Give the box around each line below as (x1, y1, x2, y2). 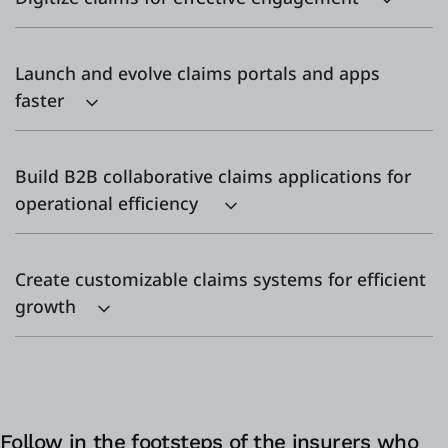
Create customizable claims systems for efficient (15, 267, 426, 292)
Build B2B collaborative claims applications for (15, 164, 411, 189)
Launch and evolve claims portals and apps (15, 61, 380, 86)
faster (15, 88, 69, 113)
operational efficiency (15, 191, 208, 216)
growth (15, 294, 81, 319)
